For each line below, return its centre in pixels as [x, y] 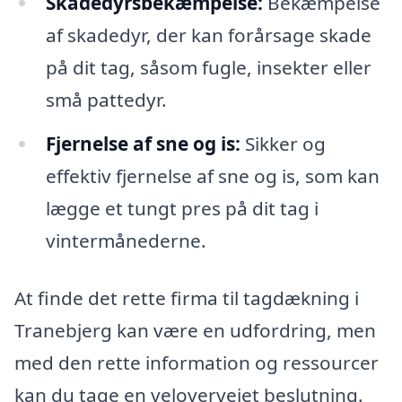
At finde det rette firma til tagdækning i [187, 298]
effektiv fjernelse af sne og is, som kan [212, 176]
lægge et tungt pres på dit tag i [182, 209]
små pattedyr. [106, 99]
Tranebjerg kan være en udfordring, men [195, 331]
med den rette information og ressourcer [197, 363]
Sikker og [283, 144]
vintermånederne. [126, 241]
